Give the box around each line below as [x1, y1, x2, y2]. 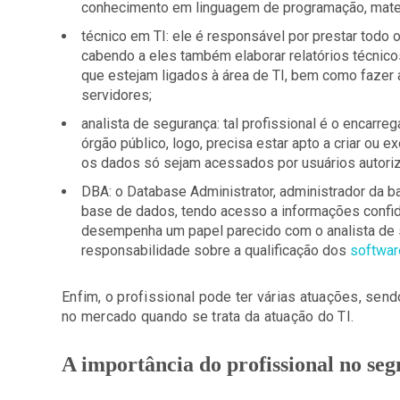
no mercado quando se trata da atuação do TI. [62, 308, 354, 325]
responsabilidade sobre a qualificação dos [81, 242, 350, 259]
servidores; [81, 87, 152, 104]
